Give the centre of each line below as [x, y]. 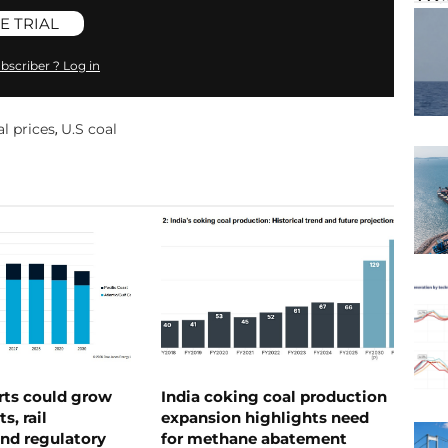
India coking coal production [273, 396]
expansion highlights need [264, 417]
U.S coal [89, 128]
